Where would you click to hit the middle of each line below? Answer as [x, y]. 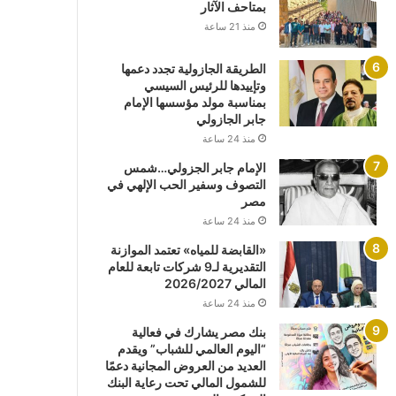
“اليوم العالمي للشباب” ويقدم [191, 349]
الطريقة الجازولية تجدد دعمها [193, 69]
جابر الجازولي [231, 119]
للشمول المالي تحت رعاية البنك [186, 383]
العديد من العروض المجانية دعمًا [185, 366]
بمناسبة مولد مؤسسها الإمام [194, 103]
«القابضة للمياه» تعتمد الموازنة [188, 250]
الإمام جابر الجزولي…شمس [194, 168]
